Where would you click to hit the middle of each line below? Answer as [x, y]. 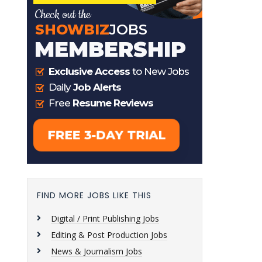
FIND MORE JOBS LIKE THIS [94, 195]
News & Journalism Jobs [96, 251]
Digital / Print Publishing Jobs [105, 218]
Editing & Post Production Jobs [109, 235]
